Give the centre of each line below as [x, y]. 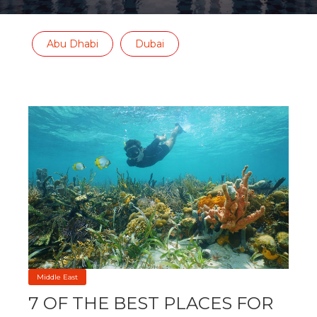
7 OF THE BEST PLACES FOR [151, 303]
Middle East [57, 277]
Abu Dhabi [73, 44]
